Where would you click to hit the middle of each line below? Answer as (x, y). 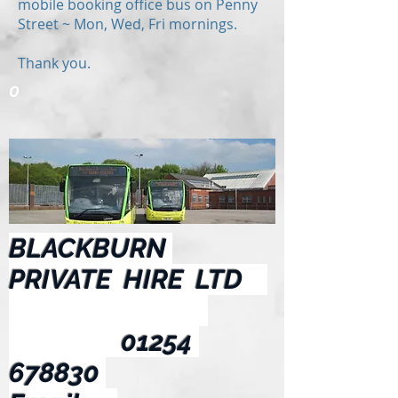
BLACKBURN (91, 248)
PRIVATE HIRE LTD (138, 279)
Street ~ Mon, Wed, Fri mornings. (129, 24)
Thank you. (56, 63)
